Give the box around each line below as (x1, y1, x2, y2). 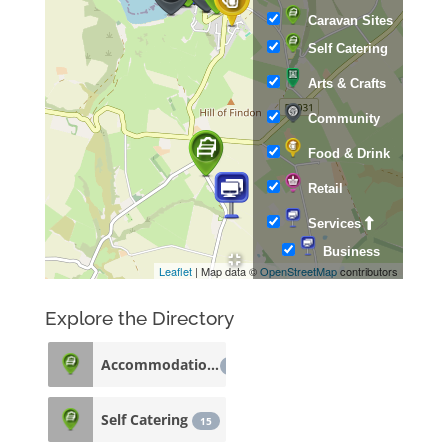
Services (308, 216, 362, 231)
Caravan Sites (308, 13, 394, 28)
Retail (308, 181, 344, 196)
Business (323, 244, 381, 259)
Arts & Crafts (308, 76, 387, 91)
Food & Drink (308, 146, 391, 161)
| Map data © (192, 263, 261, 279)
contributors (337, 263, 399, 279)
